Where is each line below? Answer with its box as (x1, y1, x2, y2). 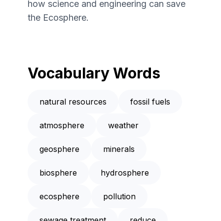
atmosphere (39, 120, 84, 131)
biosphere (39, 168, 77, 178)
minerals (103, 144, 135, 154)
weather (108, 120, 139, 131)
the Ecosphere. (28, 12, 89, 23)
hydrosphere (101, 168, 149, 178)
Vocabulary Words (28, 64, 160, 82)
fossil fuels (130, 97, 170, 107)
